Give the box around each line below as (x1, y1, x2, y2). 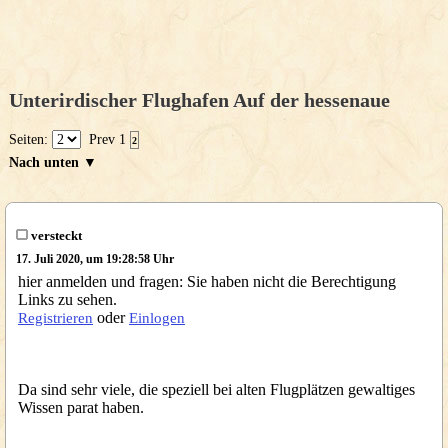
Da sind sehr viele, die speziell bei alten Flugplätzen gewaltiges (18, 381, 415, 398)
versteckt (27, 228, 82, 243)
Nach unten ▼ (9, 155, 97, 170)
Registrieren (18, 310, 93, 326)
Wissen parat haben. (18, 399, 144, 416)
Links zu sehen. (18, 291, 117, 308)
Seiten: (9, 132, 52, 147)
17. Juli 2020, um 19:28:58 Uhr (15, 252, 174, 266)
